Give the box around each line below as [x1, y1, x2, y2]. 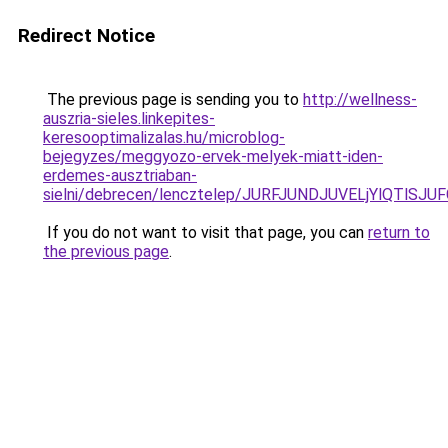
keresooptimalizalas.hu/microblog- [43, 128, 285, 147]
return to [368, 223, 430, 242]
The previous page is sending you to [43, 90, 303, 109]
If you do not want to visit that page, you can [43, 223, 368, 242]
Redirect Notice [18, 24, 155, 47]
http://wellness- [303, 90, 417, 109]
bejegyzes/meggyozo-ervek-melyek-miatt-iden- [43, 147, 383, 166]
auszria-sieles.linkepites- [43, 109, 215, 128]
